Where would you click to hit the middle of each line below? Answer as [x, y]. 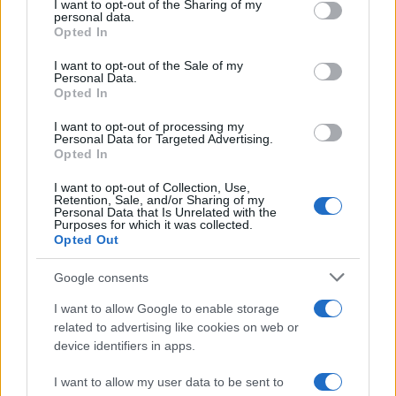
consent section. [72, 60]
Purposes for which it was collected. [153, 225]
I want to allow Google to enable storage [167, 308]
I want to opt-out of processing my [149, 126]
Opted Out [87, 240]
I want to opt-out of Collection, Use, [152, 187]
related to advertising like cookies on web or [176, 327]
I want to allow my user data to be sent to [169, 382]
